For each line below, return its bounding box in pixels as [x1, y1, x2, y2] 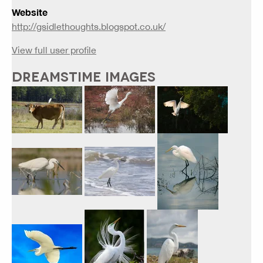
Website [12, 6, 48, 18]
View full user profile [12, 45, 96, 56]
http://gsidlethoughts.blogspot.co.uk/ [12, 21, 166, 32]
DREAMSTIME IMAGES [12, 68, 156, 84]
